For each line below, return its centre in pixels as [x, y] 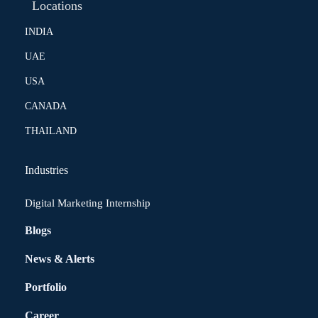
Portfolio [46, 287]
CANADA [46, 106]
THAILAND [51, 131]
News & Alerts [60, 259]
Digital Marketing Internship [88, 203]
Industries [46, 170]
